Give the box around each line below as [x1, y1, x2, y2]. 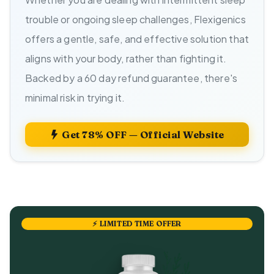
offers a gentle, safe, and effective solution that [25, 32, 250, 45]
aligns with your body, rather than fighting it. [25, 51, 227, 65]
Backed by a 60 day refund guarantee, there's [25, 71, 238, 84]
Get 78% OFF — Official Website [59, 128, 224, 141]
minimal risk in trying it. [25, 91, 125, 104]
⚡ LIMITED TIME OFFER [92, 218, 182, 228]
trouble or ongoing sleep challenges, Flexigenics [25, 12, 246, 26]
